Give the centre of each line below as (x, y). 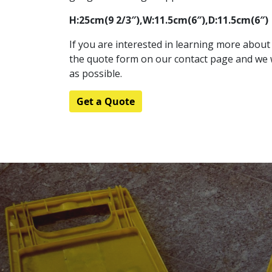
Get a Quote (106, 101)
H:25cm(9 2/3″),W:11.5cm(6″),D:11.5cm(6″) (169, 20)
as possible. (96, 73)
